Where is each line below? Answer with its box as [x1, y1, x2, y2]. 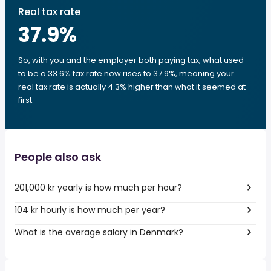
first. [18, 94, 34, 106]
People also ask [15, 149, 101, 165]
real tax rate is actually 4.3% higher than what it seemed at [18, 81, 246, 93]
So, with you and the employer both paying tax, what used [18, 54, 244, 66]
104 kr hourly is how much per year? [15, 203, 165, 216]
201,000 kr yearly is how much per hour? [15, 181, 182, 194]
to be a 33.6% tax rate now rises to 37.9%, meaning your [18, 68, 234, 79]
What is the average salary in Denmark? [15, 226, 183, 238]
